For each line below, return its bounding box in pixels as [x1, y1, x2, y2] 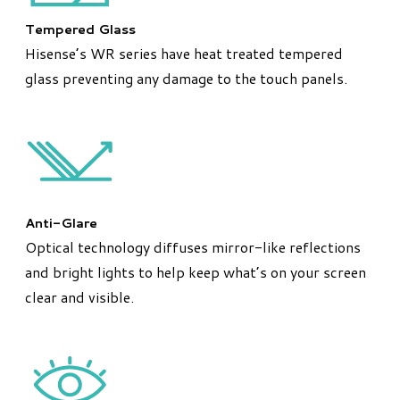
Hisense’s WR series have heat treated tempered [25, 43, 343, 64]
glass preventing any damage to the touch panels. [25, 68, 347, 89]
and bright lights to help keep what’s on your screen [25, 262, 366, 283]
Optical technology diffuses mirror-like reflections [25, 237, 361, 258]
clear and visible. [25, 287, 134, 308]
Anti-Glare [25, 213, 97, 233]
